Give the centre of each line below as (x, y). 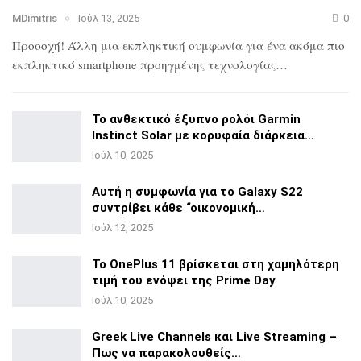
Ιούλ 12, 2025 (122, 227)
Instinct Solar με (141, 135)
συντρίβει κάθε (137, 207)
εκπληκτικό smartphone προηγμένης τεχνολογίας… (150, 64)
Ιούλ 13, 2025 (109, 19)
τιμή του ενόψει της (152, 280)
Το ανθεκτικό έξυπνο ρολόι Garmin (196, 119)
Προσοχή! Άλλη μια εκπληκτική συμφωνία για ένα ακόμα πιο (178, 45)
